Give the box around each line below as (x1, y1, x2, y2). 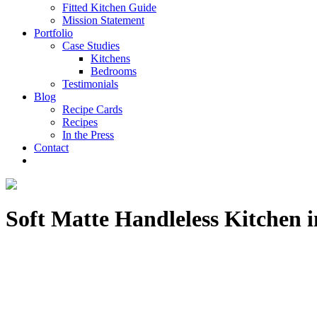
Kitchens (91, 52, 130, 64)
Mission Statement (62, 14, 144, 26)
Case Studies (62, 40, 120, 52)
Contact (34, 142, 69, 154)
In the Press (62, 129, 114, 141)
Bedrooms (91, 65, 137, 77)
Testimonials (62, 78, 118, 90)
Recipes (62, 116, 98, 128)
